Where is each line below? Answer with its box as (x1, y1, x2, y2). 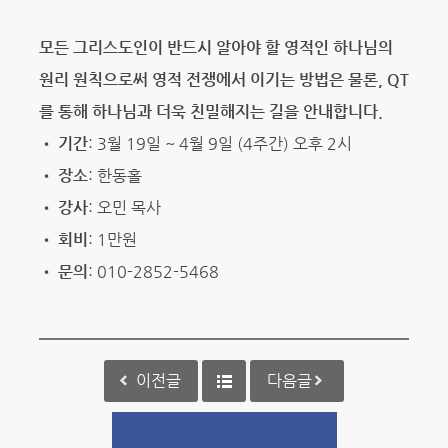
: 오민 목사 (87, 198, 161, 217)
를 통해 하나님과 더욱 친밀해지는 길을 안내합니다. (38, 102, 383, 121)
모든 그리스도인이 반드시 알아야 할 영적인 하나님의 (38, 38, 393, 57)
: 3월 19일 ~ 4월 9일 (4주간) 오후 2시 (87, 134, 352, 153)
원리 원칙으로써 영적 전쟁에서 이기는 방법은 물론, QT (38, 70, 409, 89)
